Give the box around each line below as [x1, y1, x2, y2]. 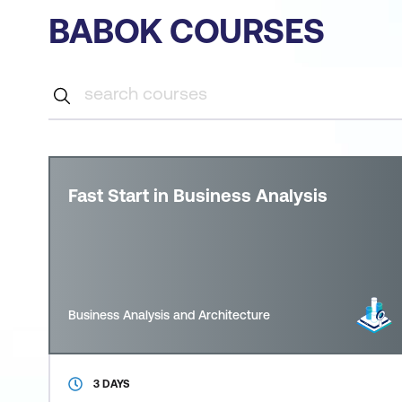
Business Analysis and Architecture [68, 308, 270, 322]
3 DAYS [93, 378, 130, 390]
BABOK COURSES [48, 12, 325, 50]
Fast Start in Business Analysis [68, 185, 328, 205]
